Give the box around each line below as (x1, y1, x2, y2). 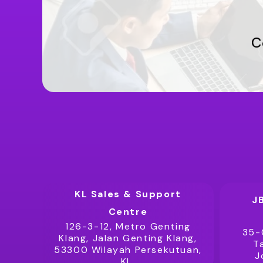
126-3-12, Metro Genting (65, 220, 191, 232)
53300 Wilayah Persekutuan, (54, 244, 202, 256)
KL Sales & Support (75, 188, 181, 200)
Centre (108, 205, 148, 218)
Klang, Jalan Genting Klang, (59, 232, 197, 244)
